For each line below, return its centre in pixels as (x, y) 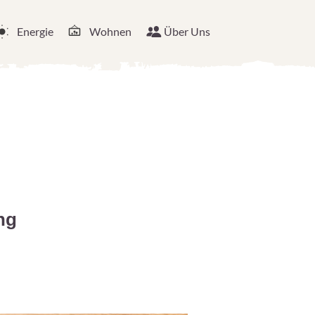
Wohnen (110, 31)
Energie (35, 31)
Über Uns (187, 31)
